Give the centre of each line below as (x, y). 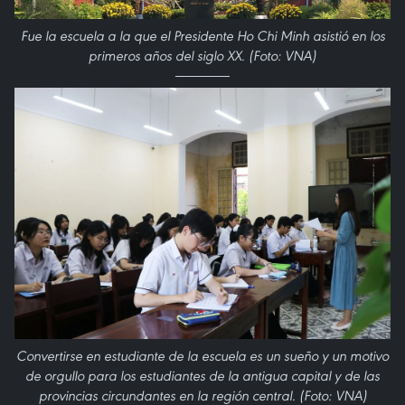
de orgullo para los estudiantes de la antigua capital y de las (202, 375)
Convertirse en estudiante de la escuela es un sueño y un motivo (202, 355)
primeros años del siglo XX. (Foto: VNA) (202, 56)
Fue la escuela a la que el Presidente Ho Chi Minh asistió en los (202, 36)
